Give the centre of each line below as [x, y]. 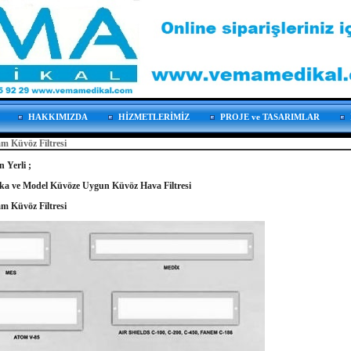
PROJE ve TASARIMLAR [270, 117]
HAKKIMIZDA [58, 117]
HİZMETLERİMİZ [154, 117]
